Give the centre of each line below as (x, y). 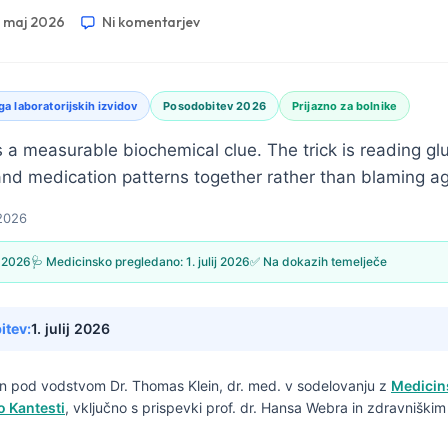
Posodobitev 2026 (214, 106)
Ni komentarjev (151, 22)
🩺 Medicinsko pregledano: (108, 261)
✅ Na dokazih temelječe (318, 261)
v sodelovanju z (336, 385)
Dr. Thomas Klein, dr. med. (195, 385)
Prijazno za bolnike (344, 106)
